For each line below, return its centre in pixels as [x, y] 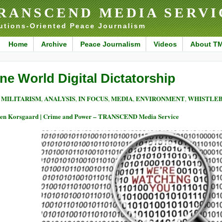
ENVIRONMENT [160, 99]
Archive [54, 44]
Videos [165, 44]
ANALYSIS [60, 99]
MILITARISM [21, 99]
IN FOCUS [93, 99]
